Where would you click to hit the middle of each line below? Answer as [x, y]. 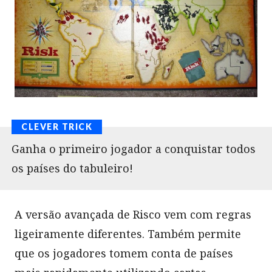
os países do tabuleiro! [72, 168]
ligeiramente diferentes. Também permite [128, 233]
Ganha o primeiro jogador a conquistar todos [134, 148]
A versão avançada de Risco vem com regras [133, 214]
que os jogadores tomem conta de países [124, 253]
